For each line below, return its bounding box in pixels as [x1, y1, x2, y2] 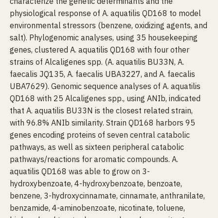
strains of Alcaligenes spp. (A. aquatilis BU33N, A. [10, 57, 184, 67]
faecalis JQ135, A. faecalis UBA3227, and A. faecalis [10, 69, 195, 79]
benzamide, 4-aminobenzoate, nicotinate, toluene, [10, 203, 185, 213]
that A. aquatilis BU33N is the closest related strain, [10, 106, 193, 115]
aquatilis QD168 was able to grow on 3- [10, 166, 150, 176]
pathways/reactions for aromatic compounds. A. [10, 154, 178, 164]
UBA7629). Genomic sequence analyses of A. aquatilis [10, 81, 200, 91]
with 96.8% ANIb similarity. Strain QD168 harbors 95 [10, 118, 195, 127]
